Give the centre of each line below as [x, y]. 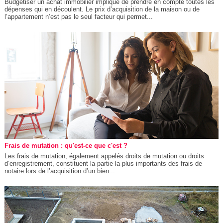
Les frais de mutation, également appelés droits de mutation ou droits [104, 156]
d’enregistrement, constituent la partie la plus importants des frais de [103, 163]
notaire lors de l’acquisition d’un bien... [59, 171]
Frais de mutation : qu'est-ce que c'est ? [66, 145]
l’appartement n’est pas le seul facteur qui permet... [78, 16]
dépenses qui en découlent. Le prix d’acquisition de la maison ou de [102, 9]
